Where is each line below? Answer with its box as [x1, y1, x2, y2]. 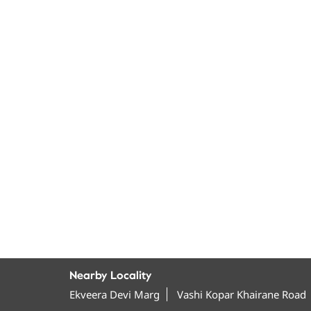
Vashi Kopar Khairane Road [176, 287, 306, 301]
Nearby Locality [69, 269, 151, 282]
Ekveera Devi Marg [69, 287, 160, 301]
